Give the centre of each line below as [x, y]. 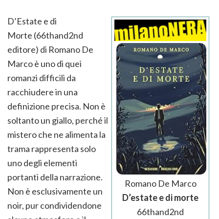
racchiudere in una [43, 92]
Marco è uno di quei [44, 64]
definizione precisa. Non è [56, 106]
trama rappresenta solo [52, 149]
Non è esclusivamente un [55, 191]
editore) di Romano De [50, 50]
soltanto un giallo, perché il [58, 120]
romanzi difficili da [42, 78]
